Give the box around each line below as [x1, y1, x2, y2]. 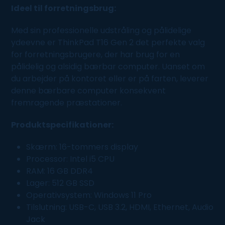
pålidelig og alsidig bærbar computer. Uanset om [11, 60, 205, 72]
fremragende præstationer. [11, 96, 123, 108]
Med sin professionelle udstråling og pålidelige [11, 24, 192, 36]
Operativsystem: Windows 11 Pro [26, 189, 152, 201]
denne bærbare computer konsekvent [11, 84, 166, 96]
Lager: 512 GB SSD [26, 177, 95, 189]
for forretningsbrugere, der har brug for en [11, 48, 180, 60]
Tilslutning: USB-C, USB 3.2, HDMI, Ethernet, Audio [26, 201, 214, 213]
